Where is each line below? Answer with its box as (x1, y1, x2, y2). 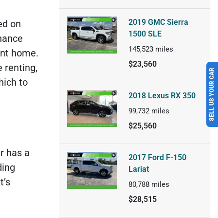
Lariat (128, 164, 149, 174)
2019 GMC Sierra (128, 17, 188, 27)
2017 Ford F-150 (128, 152, 186, 162)
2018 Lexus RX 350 (128, 91, 196, 100)
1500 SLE (128, 29, 162, 38)
